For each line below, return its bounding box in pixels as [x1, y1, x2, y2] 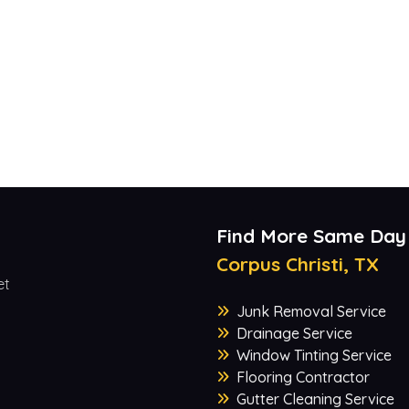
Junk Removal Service [236, 302, 386, 321]
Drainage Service [236, 324, 352, 343]
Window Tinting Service [236, 346, 392, 365]
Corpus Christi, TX [215, 252, 379, 277]
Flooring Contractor [236, 368, 370, 387]
